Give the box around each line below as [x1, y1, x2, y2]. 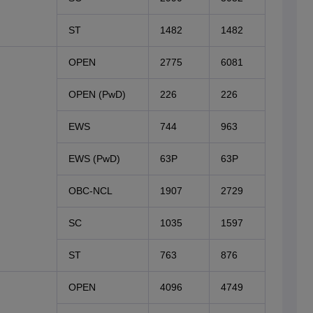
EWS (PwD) [68, 153, 120, 165]
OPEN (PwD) [68, 89, 126, 101]
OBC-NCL [68, 185, 112, 197]
